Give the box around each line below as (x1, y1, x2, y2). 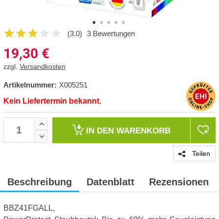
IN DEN (86, 126, 116, 135)
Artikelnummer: (3, 81, 57, 89)
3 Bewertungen (87, 29, 135, 38)
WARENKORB (116, 126, 171, 135)
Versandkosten (20, 63, 66, 70)
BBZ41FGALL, (3, 204, 55, 212)
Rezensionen (149, 176, 209, 187)
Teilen (190, 150, 210, 157)
